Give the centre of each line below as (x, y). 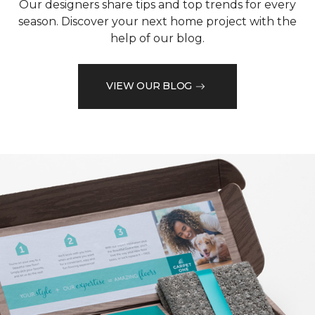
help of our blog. (157, 38)
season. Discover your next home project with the (157, 21)
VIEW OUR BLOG (149, 86)
